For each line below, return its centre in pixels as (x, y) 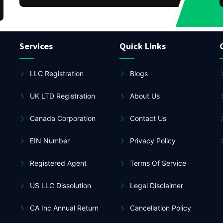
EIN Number (50, 141)
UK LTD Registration (62, 96)
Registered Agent (58, 163)
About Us (145, 96)
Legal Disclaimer (156, 185)
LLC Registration (56, 73)
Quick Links (142, 46)
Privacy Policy (153, 141)
